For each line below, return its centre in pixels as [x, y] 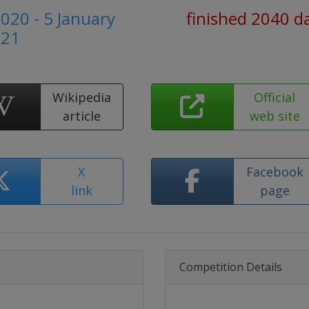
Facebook [275, 172]
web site [275, 116]
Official [275, 97]
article [81, 116]
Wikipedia [81, 97]
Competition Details [231, 267]
